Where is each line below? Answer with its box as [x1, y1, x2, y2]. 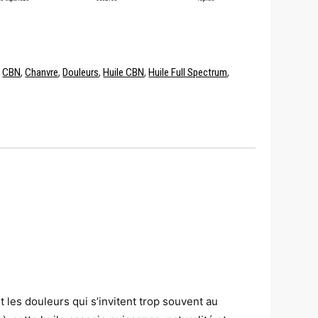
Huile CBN [103, 65, 145, 79]
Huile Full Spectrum [148, 65, 228, 79]
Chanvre [25, 65, 59, 79]
